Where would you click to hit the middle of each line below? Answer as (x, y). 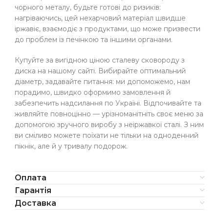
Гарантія (33, 191)
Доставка (35, 203)
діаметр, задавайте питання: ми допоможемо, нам (102, 82)
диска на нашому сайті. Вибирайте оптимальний (100, 71)
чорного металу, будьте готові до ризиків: (88, 8)
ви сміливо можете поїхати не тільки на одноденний (107, 136)
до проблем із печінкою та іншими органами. (94, 40)
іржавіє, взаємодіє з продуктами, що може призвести (108, 29)
